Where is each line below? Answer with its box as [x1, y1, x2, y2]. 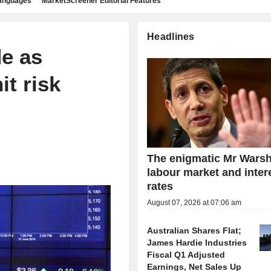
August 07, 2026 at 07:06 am [147, 198, 242, 207]
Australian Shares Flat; [147, 226, 242, 236]
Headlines [147, 31, 195, 42]
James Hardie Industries [147, 238, 247, 248]
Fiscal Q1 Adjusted [147, 250, 226, 260]
